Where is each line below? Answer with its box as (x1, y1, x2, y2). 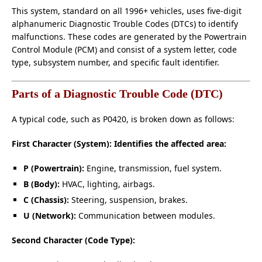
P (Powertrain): (23, 163, 84, 174)
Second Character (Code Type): (12, 235, 135, 246)
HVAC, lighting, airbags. (60, 178, 155, 190)
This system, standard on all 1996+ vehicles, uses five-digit (12, 5, 242, 17)
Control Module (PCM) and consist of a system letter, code (12, 44, 237, 56)
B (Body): (23, 178, 60, 190)
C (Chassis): (23, 194, 69, 206)
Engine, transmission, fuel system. (84, 163, 222, 174)
